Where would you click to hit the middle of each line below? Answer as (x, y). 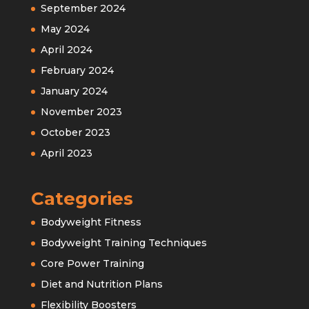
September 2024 (83, 8)
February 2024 (77, 70)
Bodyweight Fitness (91, 222)
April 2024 (66, 49)
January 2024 (74, 91)
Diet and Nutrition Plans (101, 284)
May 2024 (65, 29)
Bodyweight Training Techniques (123, 242)
